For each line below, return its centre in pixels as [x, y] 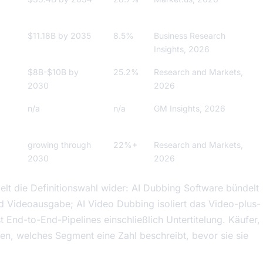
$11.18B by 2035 [59, 36]
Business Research [190, 36]
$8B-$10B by [53, 72]
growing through [59, 145]
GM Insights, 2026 [190, 109]
